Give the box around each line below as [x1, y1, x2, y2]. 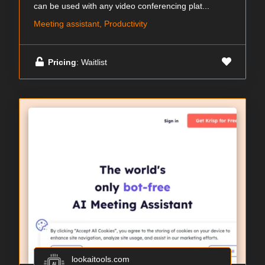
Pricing [48, 57, 76, 67]
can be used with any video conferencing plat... [34, 1, 209, 11]
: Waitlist [76, 57, 107, 67]
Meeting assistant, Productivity [34, 19, 147, 29]
